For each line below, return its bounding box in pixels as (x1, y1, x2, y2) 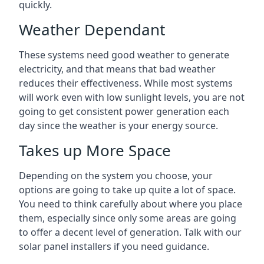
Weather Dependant (19, 19, 165, 40)
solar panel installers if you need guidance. (19, 240, 209, 253)
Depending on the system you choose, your (19, 169, 213, 182)
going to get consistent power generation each (19, 105, 229, 118)
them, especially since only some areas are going (19, 212, 236, 225)
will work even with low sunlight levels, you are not (19, 91, 245, 104)
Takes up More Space (19, 140, 171, 161)
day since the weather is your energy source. (19, 119, 218, 132)
